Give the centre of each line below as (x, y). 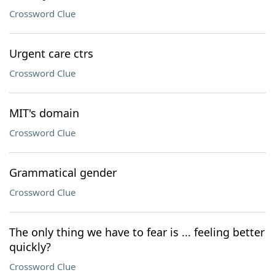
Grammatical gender (63, 172)
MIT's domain (44, 113)
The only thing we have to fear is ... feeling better (137, 232)
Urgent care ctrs (51, 53)
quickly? (30, 247)
